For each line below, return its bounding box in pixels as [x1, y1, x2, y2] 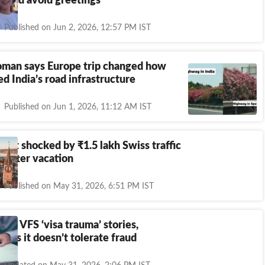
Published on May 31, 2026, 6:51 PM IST [4, 182, 154, 190]
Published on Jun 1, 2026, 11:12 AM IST [4, 102, 151, 111]
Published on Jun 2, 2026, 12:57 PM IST [4, 23, 151, 32]
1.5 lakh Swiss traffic [83, 140, 181, 151]
